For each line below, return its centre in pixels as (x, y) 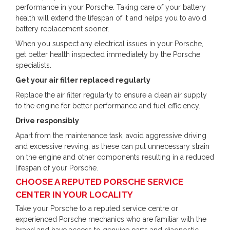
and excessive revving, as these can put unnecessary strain (112, 146)
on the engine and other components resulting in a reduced (115, 157)
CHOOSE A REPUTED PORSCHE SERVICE (99, 182)
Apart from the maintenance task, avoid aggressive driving (111, 136)
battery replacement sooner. (62, 29)
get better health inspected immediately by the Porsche (108, 54)
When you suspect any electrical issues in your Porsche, (109, 44)
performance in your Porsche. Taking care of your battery (111, 7)
